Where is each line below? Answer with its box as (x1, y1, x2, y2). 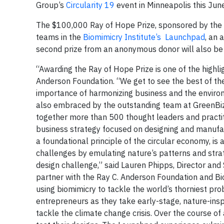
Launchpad (165, 32, 205, 42)
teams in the (36, 32, 83, 42)
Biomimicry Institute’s (83, 32, 161, 42)
